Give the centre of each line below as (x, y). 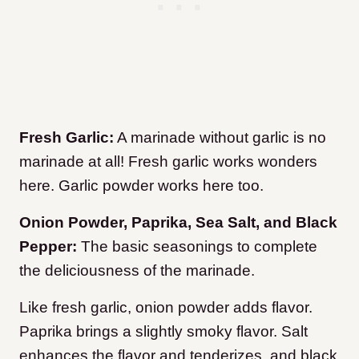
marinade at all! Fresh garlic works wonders (168, 162)
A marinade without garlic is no (220, 138)
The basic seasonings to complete (197, 247)
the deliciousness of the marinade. (137, 271)
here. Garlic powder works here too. (141, 186)
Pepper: (48, 247)
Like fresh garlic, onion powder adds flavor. (166, 308)
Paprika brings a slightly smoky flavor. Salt (163, 332)
